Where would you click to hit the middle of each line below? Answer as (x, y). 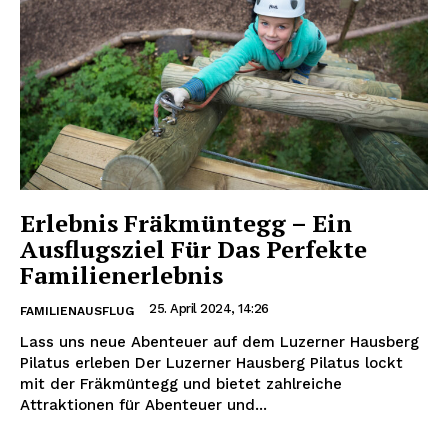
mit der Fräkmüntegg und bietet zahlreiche (181, 384)
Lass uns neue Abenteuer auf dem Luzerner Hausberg (219, 342)
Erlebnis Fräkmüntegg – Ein (186, 223)
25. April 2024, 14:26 (209, 309)
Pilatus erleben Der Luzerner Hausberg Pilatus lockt (211, 363)
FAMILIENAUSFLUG (77, 311)
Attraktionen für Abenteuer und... (143, 405)
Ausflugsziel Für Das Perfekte (193, 249)
